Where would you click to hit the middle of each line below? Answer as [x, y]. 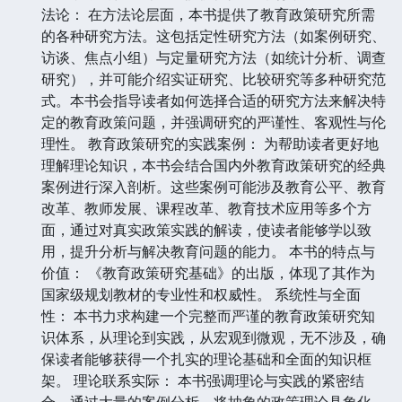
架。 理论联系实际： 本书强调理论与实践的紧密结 [203, 380]
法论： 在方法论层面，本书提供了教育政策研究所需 [208, 14]
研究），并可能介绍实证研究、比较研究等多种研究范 [214, 79]
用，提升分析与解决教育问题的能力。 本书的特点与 [208, 251]
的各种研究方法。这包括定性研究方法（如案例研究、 [214, 35]
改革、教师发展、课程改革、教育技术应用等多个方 [206, 208]
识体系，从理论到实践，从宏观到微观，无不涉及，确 [214, 337]
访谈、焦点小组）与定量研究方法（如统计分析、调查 [214, 57]
